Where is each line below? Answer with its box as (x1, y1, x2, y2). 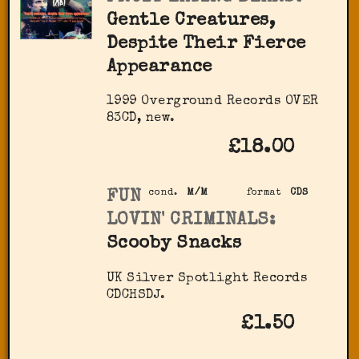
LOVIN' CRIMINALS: (106, 212, 276, 231)
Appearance (106, 58, 212, 78)
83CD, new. (106, 112, 175, 126)
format (247, 188, 281, 199)
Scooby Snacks (106, 235, 242, 254)
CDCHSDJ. (106, 288, 166, 302)
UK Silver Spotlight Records (106, 272, 308, 285)
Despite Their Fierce (106, 35, 306, 54)
